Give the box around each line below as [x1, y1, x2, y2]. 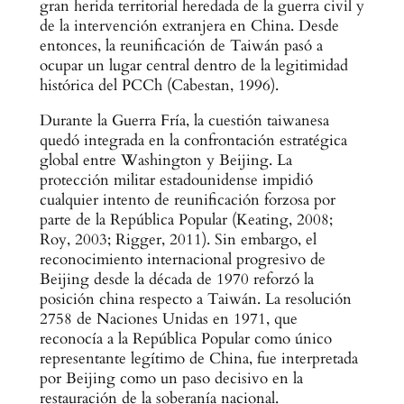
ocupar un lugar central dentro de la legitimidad [39, 55, 348, 77]
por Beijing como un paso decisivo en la [39, 367, 303, 389]
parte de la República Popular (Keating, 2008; [39, 208, 333, 230]
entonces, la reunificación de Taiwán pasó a [39, 35, 323, 57]
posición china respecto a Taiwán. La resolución [39, 288, 352, 309]
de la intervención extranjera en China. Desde [39, 15, 339, 37]
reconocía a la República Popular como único [39, 327, 332, 349]
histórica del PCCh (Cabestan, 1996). [39, 75, 279, 96]
